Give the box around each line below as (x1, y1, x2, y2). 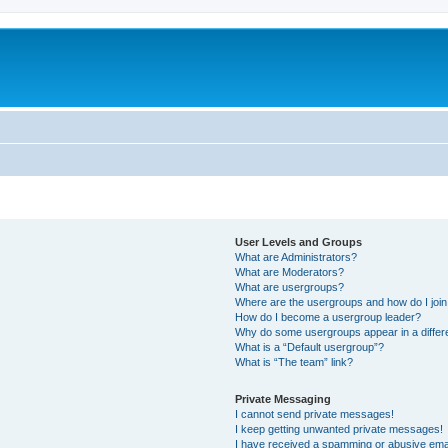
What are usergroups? (235, 280, 345, 293)
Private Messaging (235, 392, 332, 405)
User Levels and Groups (235, 235, 363, 248)
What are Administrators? (235, 250, 358, 263)
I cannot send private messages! (235, 407, 395, 420)
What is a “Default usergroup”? (235, 340, 385, 353)
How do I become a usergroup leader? (235, 310, 422, 323)
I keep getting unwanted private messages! (235, 422, 444, 435)
